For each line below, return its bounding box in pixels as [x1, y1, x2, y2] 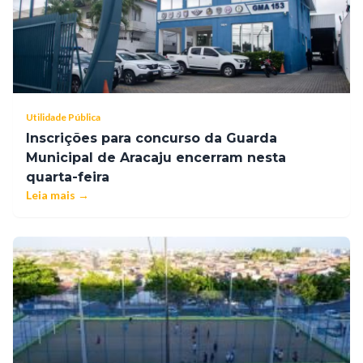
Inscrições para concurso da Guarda [26, 130, 277, 147]
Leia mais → [26, 188, 89, 203]
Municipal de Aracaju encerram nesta [26, 150, 286, 166]
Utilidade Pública [26, 111, 100, 124]
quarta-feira [26, 169, 109, 186]
